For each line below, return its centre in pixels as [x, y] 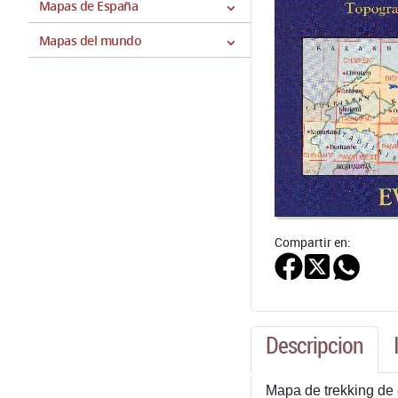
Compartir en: [313, 242]
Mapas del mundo [91, 40]
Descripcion [314, 345]
